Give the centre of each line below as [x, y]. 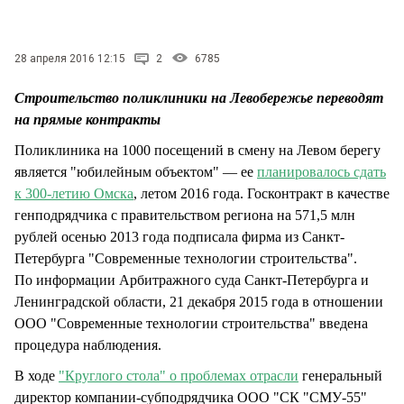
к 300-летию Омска [74, 193]
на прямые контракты [87, 119]
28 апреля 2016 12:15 [70, 58]
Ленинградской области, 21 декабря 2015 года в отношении [199, 301]
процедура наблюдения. [88, 344]
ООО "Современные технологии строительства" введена [191, 323]
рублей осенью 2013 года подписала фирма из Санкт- [179, 236]
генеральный [340, 375]
